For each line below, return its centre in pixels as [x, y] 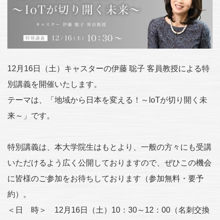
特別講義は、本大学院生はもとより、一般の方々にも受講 [110, 147]
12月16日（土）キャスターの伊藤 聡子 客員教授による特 [109, 68]
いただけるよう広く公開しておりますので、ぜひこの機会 [110, 163]
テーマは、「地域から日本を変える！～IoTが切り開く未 [107, 100]
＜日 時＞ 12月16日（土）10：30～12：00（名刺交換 [109, 210]
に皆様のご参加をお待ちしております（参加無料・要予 [106, 178]
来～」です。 [31, 115]
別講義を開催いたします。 [55, 84]
